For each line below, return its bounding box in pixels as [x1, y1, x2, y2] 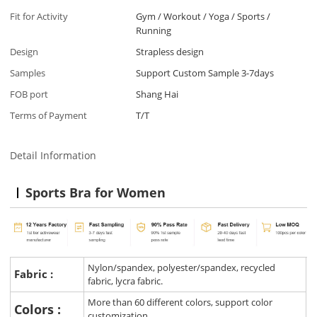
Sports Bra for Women [25, 183, 166, 201]
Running [136, 24, 172, 38]
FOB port [10, 88, 49, 101]
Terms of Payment [10, 109, 88, 122]
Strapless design [136, 45, 204, 59]
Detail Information [10, 148, 97, 162]
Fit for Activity [10, 10, 69, 23]
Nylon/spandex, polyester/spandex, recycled [88, 261, 276, 275]
